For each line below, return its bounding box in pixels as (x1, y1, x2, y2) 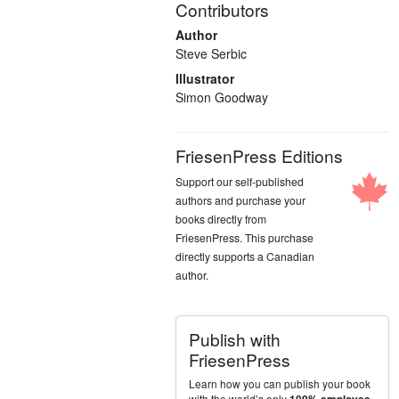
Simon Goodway (175, 87, 269, 106)
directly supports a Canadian (175, 248, 315, 264)
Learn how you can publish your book (189, 375, 371, 391)
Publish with (189, 326, 281, 351)
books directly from (175, 210, 267, 226)
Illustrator (175, 69, 235, 87)
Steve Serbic (175, 44, 248, 62)
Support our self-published (175, 173, 305, 189)
